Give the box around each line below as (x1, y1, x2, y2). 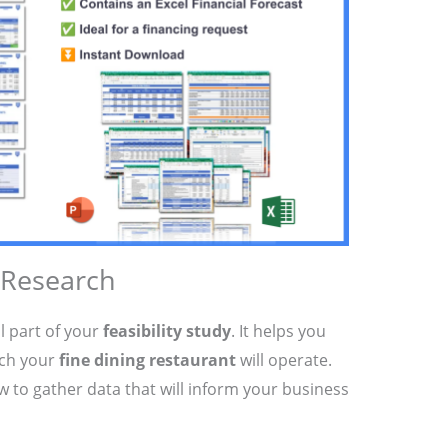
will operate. (235, 349, 332, 372)
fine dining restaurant (58, 349, 236, 372)
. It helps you (230, 320, 326, 343)
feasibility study (102, 320, 231, 343)
